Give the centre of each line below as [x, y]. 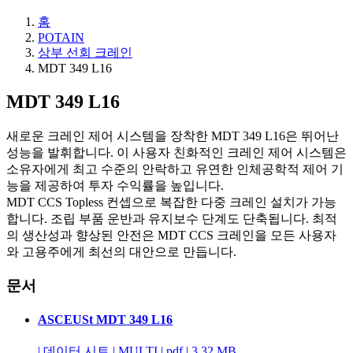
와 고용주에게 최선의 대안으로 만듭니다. [121, 251]
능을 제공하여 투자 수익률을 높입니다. [115, 185]
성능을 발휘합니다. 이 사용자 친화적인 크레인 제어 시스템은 [176, 152]
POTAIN [61, 37]
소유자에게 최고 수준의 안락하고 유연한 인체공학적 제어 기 [175, 169]
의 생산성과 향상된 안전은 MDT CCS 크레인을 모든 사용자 [171, 235]
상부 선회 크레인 [85, 52]
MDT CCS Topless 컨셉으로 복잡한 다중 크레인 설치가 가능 [171, 202]
